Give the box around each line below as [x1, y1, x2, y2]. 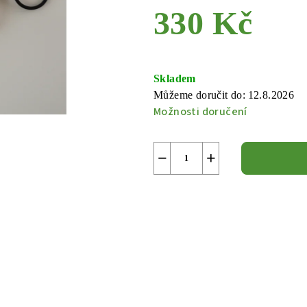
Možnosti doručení [153, 104, 247, 120]
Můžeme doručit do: [153, 89, 246, 101]
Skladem [153, 73, 196, 85]
